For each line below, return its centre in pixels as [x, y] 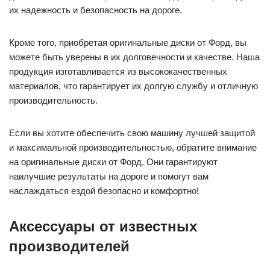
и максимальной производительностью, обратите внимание [133, 147]
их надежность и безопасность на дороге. [96, 10]
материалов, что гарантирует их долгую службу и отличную [133, 86]
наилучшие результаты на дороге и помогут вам [109, 176]
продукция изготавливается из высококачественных [118, 71]
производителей [69, 246]
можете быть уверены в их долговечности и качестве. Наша [134, 57]
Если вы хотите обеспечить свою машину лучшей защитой [132, 133]
